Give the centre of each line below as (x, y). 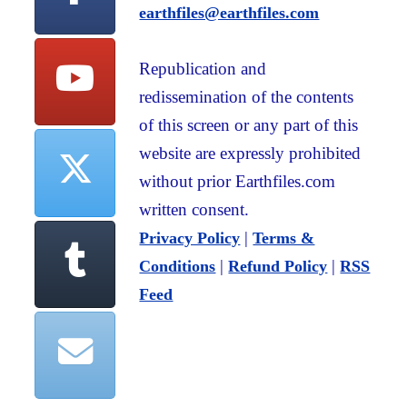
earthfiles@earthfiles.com (229, 12)
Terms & (284, 238)
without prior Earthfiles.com (238, 181)
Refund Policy (278, 266)
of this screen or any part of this (249, 124)
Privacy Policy (190, 238)
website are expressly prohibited (250, 153)
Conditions (178, 266)
